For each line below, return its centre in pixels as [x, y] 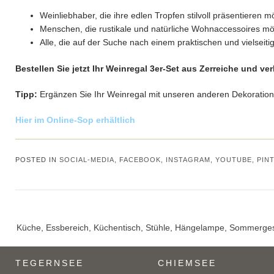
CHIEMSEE [187, 263]
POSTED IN [37, 160]
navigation [35, 235]
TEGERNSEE [50, 263]
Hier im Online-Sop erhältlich [75, 120]
